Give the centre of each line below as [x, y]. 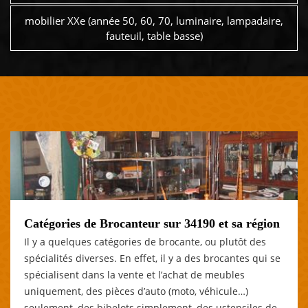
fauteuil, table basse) [154, 36]
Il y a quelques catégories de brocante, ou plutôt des [145, 241]
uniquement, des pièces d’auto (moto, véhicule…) [136, 291]
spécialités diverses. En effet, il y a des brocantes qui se [152, 258]
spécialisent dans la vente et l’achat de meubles [134, 274]
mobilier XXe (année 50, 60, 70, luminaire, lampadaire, [154, 21]
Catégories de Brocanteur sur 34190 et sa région [152, 223]
